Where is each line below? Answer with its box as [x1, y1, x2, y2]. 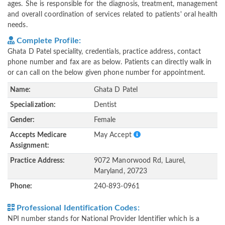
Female [93, 117, 116, 124]
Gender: [10, 117, 35, 124]
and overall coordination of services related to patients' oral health [8, 11, 217, 19]
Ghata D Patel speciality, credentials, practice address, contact [8, 48, 201, 56]
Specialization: [10, 101, 56, 109]
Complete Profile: [15, 37, 81, 45]
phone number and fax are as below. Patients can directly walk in [8, 59, 212, 66]
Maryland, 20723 [93, 168, 148, 175]
